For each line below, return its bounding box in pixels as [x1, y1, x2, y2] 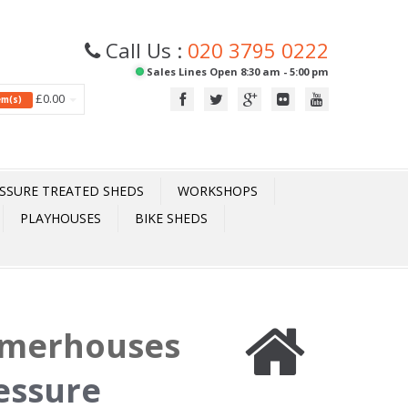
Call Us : [100, 36, 188, 64]
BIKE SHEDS [135, 209, 208, 227]
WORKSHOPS [178, 182, 258, 199]
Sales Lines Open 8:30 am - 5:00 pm [144, 65, 329, 78]
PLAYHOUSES [20, 209, 101, 227]
